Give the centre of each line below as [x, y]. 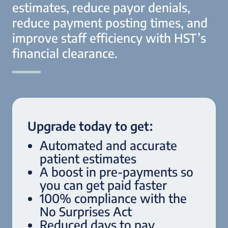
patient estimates [88, 158]
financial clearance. [65, 53]
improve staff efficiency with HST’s [109, 37]
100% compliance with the [113, 198]
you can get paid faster [103, 184]
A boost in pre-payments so [117, 171]
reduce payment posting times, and [110, 22]
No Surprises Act [86, 211]
